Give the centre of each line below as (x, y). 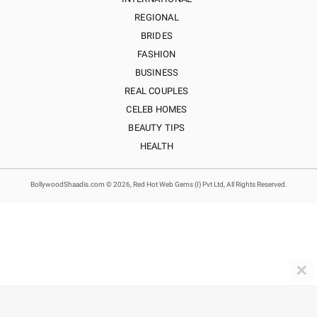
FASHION (157, 54)
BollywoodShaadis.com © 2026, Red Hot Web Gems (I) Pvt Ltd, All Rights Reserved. (158, 184)
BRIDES (157, 36)
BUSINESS (157, 73)
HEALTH (157, 146)
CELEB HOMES (157, 109)
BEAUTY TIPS (157, 128)
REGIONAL (157, 17)
